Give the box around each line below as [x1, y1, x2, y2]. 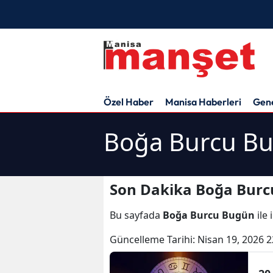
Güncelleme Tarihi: [110, 232, 197, 246]
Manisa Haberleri [165, 95, 241, 108]
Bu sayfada [110, 208, 163, 222]
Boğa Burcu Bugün [163, 208, 255, 222]
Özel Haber [104, 95, 154, 108]
